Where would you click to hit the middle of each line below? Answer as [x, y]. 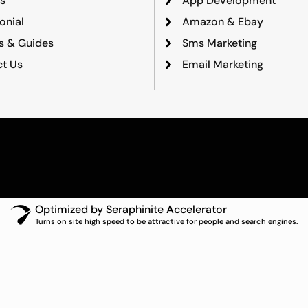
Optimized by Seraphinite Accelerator [131, 210]
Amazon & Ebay [223, 22]
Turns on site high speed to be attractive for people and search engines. [166, 222]
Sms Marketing [220, 43]
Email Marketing [223, 65]
